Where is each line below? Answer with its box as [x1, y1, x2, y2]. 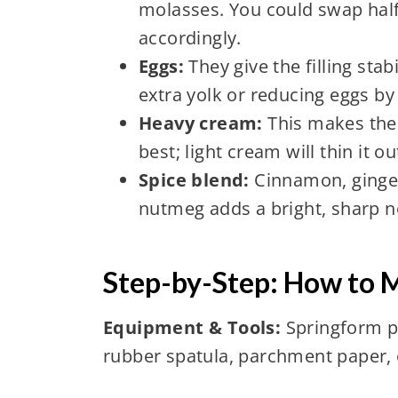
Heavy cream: [138, 110, 263, 135]
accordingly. [138, 25, 242, 50]
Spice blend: [138, 167, 250, 192]
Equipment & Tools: [102, 314, 282, 339]
